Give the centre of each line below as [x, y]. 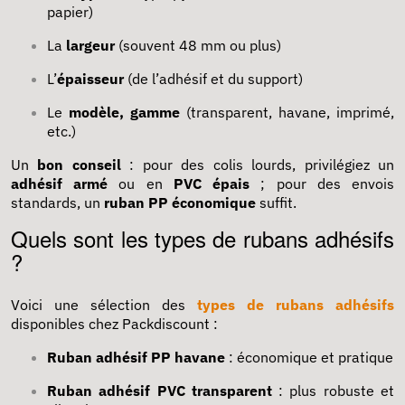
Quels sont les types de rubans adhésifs [202, 238]
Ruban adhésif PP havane [136, 357]
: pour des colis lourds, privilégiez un [258, 164]
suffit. [276, 202]
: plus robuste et [333, 390]
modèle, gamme [124, 112]
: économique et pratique [309, 357]
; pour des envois [322, 183]
